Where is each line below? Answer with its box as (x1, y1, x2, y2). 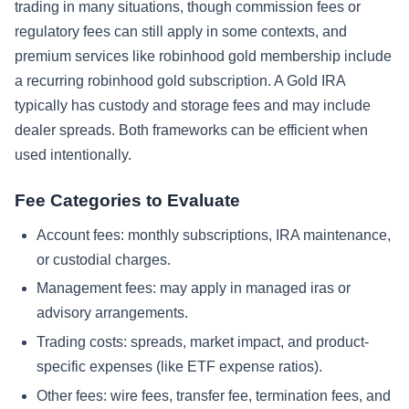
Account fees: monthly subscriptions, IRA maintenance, (37, 226, 391, 243)
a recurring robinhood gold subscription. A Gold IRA (15, 72, 345, 89)
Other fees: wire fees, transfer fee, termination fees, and (37, 388, 391, 404)
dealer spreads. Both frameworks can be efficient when (15, 121, 368, 138)
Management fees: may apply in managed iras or (37, 280, 351, 297)
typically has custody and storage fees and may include (15, 97, 371, 113)
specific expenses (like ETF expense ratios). (37, 359, 322, 375)
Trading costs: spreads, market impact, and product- (37, 334, 369, 351)
